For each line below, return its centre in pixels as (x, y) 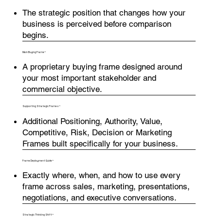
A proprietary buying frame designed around (102, 67)
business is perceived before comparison (97, 24)
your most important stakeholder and (89, 78)
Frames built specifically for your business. (100, 143)
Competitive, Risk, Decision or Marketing (97, 132)
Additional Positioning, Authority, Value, (92, 121)
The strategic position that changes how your (104, 12)
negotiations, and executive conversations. (99, 198)
